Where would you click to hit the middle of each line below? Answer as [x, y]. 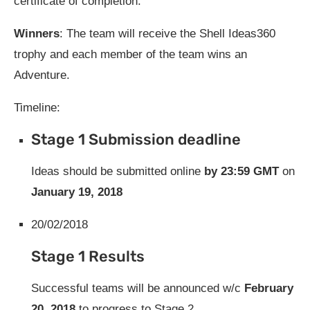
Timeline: [37, 107]
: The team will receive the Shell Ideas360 [167, 33]
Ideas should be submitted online [118, 171]
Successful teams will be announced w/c [138, 288]
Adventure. [42, 75]
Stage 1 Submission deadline [136, 139]
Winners [37, 33]
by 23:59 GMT [243, 171]
